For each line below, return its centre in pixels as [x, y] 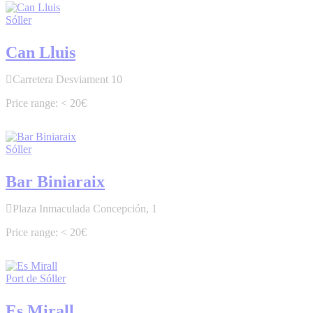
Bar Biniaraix [55, 182]
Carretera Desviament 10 [67, 80]
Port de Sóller [36, 279]
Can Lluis [41, 53]
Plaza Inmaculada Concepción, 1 [85, 209]
